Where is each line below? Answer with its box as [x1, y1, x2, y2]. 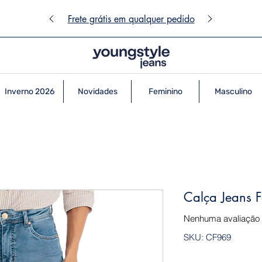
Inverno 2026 [5, 87, 54, 97]
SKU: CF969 [184, 232, 231, 243]
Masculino [214, 87, 252, 97]
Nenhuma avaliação [184, 213, 260, 225]
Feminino [148, 87, 182, 97]
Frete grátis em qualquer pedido [67, 13, 195, 25]
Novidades [77, 87, 118, 97]
